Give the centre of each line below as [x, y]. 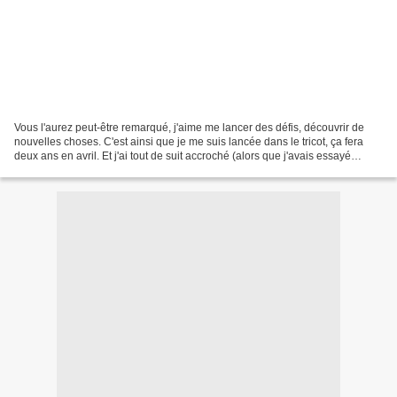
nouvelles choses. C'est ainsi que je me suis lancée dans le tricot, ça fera [189, 142]
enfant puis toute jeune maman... [93, 171]
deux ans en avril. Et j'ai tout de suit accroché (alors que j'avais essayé [183, 156]
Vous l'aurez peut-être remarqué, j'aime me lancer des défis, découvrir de [189, 128]
